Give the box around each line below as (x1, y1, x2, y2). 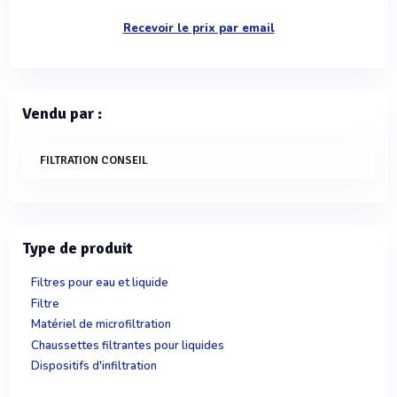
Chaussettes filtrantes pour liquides (31, 337, 224, 354)
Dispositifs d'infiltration (31, 358, 157, 374)
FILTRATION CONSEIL (40, 153, 148, 168)
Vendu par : (22, 104, 102, 123)
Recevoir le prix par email (122, 20, 275, 36)
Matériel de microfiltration (31, 316, 171, 333)
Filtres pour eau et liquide (31, 275, 168, 292)
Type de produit (22, 238, 133, 259)
